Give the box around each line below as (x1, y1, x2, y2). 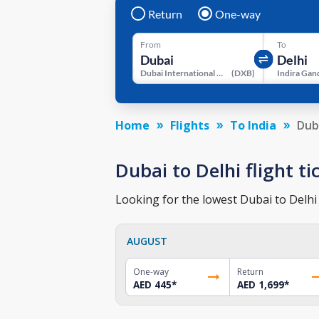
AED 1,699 (236, 278, 284, 291)
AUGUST (127, 234, 167, 248)
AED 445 (133, 278, 172, 291)
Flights (170, 117, 209, 133)
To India (230, 117, 276, 133)
